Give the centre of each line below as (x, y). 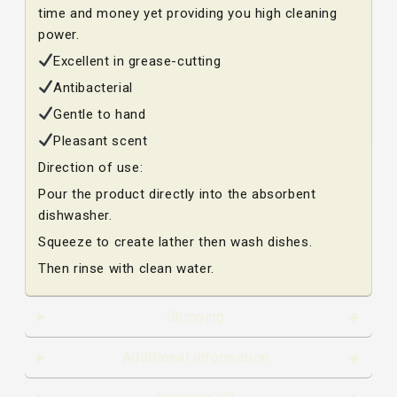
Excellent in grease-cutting (137, 61)
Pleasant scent (101, 140)
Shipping (195, 316)
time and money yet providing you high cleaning (188, 13)
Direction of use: (91, 167)
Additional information (195, 357)
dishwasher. (75, 215)
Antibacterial (93, 87)
